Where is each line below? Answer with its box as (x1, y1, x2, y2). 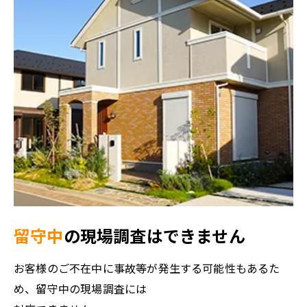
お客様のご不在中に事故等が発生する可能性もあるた (14, 260, 280, 277)
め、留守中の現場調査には (14, 280, 147, 297)
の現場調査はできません (63, 223, 245, 248)
